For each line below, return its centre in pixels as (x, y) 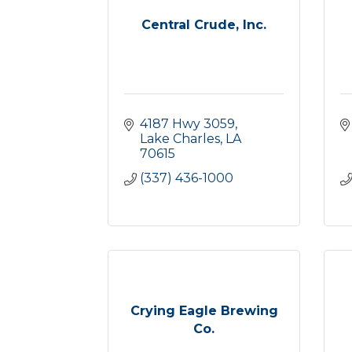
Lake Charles (180, 139)
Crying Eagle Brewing (204, 310)
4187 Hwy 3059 (187, 124)
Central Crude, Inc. (204, 25)
